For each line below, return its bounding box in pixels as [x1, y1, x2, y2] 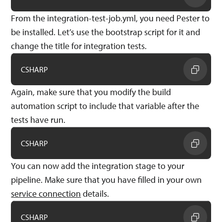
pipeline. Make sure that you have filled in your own [11, 173, 202, 185]
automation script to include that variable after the [11, 100, 200, 111]
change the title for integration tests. [11, 40, 147, 52]
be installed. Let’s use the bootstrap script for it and [11, 26, 201, 38]
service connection [11, 187, 81, 199]
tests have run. [11, 113, 66, 125]
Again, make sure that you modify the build [11, 86, 171, 98]
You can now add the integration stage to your [11, 160, 185, 171]
